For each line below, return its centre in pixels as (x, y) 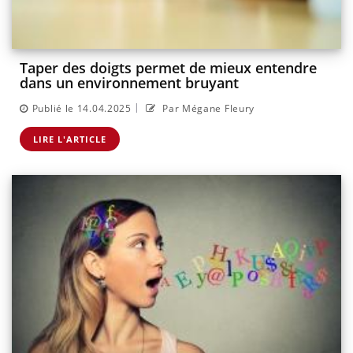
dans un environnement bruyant (129, 83)
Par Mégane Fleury (207, 108)
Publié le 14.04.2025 (82, 108)
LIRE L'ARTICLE (70, 139)
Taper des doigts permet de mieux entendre (168, 68)
